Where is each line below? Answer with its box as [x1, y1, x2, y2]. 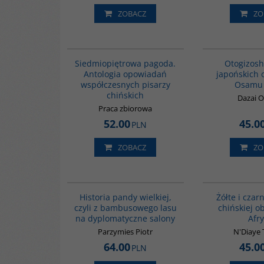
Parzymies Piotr [98, 226, 153, 237]
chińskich [107, 90, 144, 101]
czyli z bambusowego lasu [74, 202, 177, 213]
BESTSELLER [149, 184, 180, 192]
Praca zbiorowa [98, 103, 153, 114]
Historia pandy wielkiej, [79, 192, 171, 203]
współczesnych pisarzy [80, 79, 170, 90]
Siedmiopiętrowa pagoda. [75, 58, 176, 69]
